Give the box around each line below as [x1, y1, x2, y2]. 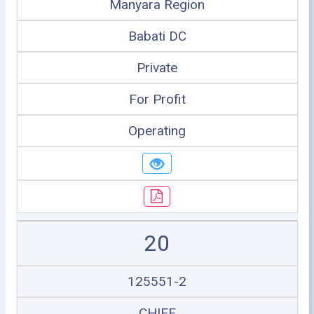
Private [137, 60, 177, 76]
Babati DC [128, 28, 186, 44]
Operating [128, 123, 186, 139]
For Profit [128, 91, 186, 107]
